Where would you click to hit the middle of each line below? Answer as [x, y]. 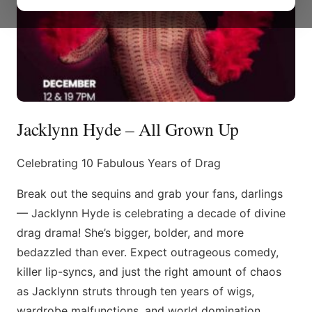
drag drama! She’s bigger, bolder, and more [130, 233]
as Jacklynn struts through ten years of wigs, [135, 291]
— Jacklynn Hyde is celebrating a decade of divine [151, 213]
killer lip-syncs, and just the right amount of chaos [149, 272]
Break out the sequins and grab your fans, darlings [150, 194]
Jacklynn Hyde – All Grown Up [128, 129]
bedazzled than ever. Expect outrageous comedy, [148, 252]
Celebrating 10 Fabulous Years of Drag [119, 163]
